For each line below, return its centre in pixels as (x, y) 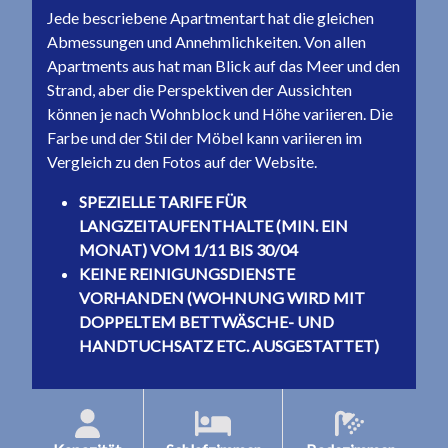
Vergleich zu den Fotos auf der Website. (182, 161)
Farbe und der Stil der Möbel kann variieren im (204, 137)
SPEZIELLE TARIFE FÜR (162, 201)
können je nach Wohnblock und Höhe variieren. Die (220, 113)
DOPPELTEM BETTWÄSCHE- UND (206, 321)
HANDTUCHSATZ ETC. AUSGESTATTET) (229, 345)
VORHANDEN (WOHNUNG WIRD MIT (222, 297)
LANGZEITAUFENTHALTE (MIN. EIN (213, 225)
